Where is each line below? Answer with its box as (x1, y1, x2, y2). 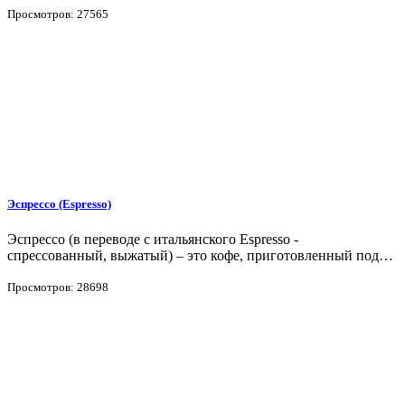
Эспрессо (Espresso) (7, 196, 111, 211)
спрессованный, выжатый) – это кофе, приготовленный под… (7, 247, 393, 263)
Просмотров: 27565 (7, 6, 108, 21)
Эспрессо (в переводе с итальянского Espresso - (7, 231, 298, 247)
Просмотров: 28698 (7, 279, 108, 294)
